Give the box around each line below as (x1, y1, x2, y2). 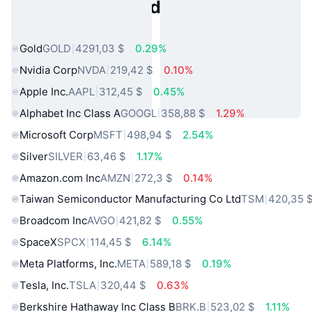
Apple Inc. (19, 84, 68, 98)
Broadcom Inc (19, 214, 87, 228)
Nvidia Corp (19, 63, 77, 77)
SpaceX (19, 235, 57, 249)
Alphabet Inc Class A (19, 106, 120, 120)
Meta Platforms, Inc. (19, 257, 117, 271)
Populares (11, 19, 97, 40)
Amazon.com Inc (19, 171, 100, 185)
